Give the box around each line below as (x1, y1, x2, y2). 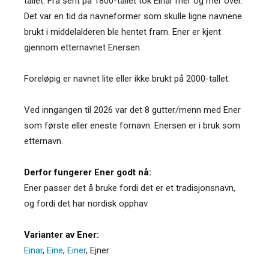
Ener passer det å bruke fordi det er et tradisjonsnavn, (24, 182, 235, 193)
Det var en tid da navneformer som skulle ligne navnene (24, 10, 242, 22)
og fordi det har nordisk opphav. (24, 198, 149, 209)
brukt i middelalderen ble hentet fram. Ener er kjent (24, 26, 221, 37)
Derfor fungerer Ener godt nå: (24, 166, 151, 178)
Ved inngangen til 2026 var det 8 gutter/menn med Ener (24, 104, 241, 115)
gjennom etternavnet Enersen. (24, 41, 142, 53)
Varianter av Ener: (24, 229, 99, 240)
